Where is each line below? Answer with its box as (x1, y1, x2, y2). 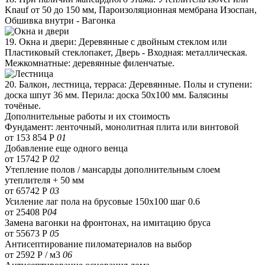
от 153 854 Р (5, 132, 54, 143)
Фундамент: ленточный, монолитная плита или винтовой (5, 121, 239, 132)
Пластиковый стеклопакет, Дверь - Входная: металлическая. (5, 47, 247, 57)
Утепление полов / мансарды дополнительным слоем (5, 164, 220, 174)
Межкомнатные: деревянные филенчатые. (5, 57, 174, 68)
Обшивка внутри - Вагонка (5, 15, 115, 25)
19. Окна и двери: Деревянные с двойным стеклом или (5, 36, 227, 47)
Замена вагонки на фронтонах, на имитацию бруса (5, 217, 211, 228)
